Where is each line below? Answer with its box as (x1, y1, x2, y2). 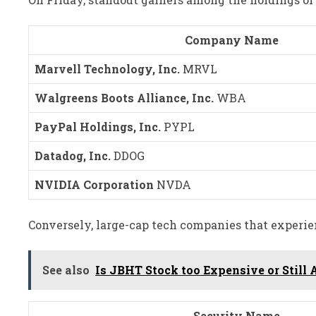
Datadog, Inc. (35, 147, 111, 163)
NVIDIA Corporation (35, 176, 154, 192)
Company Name (184, 32, 279, 47)
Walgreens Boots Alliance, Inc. (35, 90, 217, 105)
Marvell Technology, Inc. (35, 61, 180, 76)
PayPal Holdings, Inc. (35, 119, 161, 134)
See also (42, 262, 90, 277)
